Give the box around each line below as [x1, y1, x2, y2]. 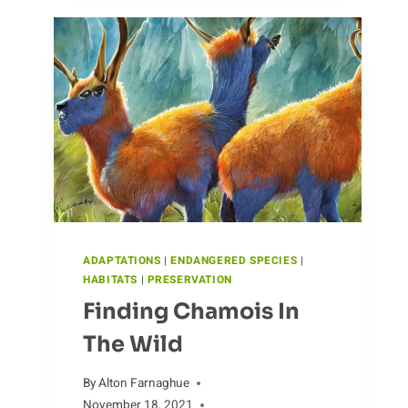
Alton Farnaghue [98, 374, 190, 393]
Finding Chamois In [83, 297, 301, 325]
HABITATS [83, 271, 138, 288]
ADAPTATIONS [83, 252, 161, 269]
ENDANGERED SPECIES [170, 252, 298, 269]
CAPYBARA [164, 12, 235, 31]
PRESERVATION [147, 271, 232, 288]
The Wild [83, 330, 184, 358]
